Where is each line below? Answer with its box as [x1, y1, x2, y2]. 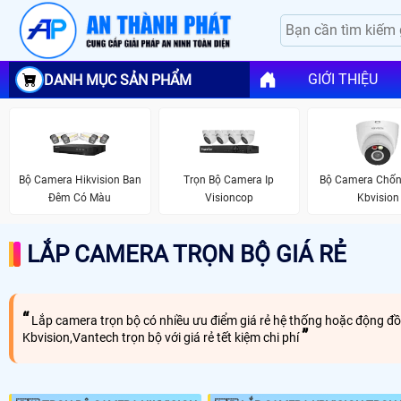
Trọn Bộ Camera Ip [183, 174, 275, 187]
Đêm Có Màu [48, 192, 112, 205]
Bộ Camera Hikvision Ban [18, 174, 141, 187]
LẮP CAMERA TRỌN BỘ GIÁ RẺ [27, 240, 346, 268]
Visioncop [204, 192, 253, 205]
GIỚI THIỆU [307, 71, 378, 89]
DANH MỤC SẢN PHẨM [44, 71, 192, 89]
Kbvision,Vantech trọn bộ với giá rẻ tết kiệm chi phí [22, 329, 302, 345]
